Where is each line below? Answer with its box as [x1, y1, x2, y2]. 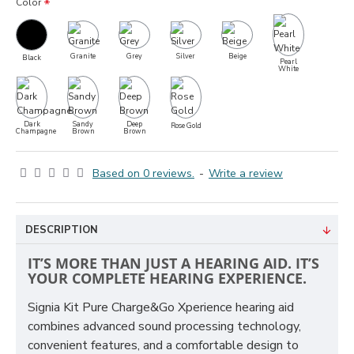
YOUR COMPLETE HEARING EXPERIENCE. [28, 269, 307, 288]
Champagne [16, 126, 56, 137]
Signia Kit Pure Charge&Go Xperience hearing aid [28, 299, 294, 316]
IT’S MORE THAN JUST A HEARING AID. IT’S [28, 254, 319, 273]
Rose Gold [170, 121, 201, 131]
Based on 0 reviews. [92, 166, 194, 181]
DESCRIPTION [25, 223, 98, 237]
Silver [176, 51, 195, 62]
